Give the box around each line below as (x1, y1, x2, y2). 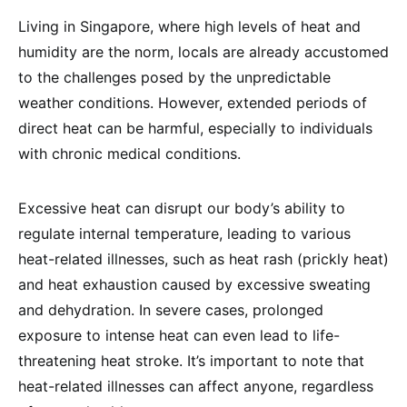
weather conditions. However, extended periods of (18, 94, 367, 112)
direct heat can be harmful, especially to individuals (18, 119, 372, 137)
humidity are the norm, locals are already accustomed (18, 43, 389, 61)
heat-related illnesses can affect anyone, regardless (18, 377, 373, 395)
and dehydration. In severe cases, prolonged (18, 301, 323, 319)
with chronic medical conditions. (18, 144, 241, 163)
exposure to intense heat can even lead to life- (18, 326, 340, 344)
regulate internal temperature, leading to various (18, 224, 351, 243)
